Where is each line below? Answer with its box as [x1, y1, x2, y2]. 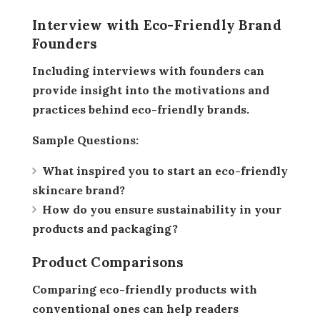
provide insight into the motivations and [32, 82, 269, 97]
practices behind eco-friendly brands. [32, 101, 249, 116]
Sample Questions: [39, 132, 139, 147]
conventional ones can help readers [32, 301, 239, 316]
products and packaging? [32, 221, 178, 236]
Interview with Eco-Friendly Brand [32, 16, 281, 34]
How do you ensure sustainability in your [42, 201, 281, 216]
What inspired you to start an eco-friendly [42, 163, 288, 178]
